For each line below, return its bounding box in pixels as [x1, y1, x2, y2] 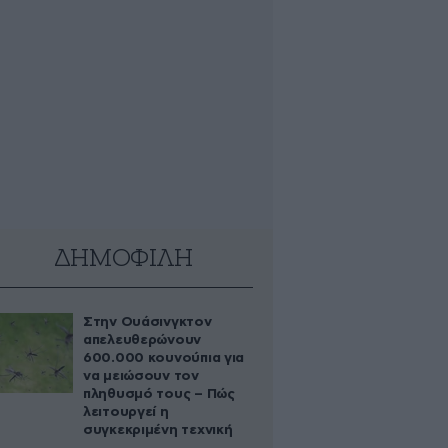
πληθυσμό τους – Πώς [83, 387, 235, 401]
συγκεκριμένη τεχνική [83, 423, 233, 437]
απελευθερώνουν [83, 333, 202, 347]
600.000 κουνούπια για [83, 351, 245, 365]
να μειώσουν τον [83, 369, 199, 383]
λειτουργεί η [83, 405, 169, 419]
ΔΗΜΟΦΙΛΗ [53, 246, 193, 272]
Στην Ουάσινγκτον [83, 315, 212, 329]
